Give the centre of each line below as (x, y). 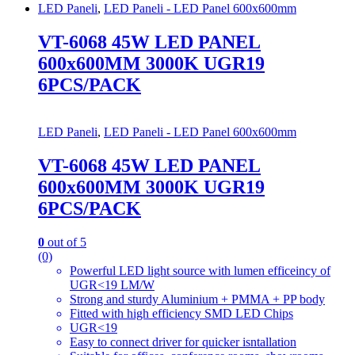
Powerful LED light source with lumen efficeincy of (200, 271)
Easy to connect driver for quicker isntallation (183, 342)
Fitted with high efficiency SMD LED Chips (181, 314)
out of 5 (65, 242)
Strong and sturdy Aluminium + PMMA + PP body (197, 300)
